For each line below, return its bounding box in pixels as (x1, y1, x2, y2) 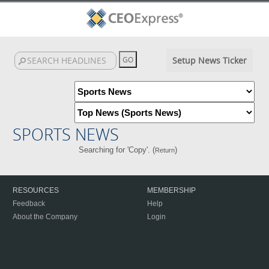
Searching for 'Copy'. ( (78, 145, 155, 154)
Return (154, 147, 175, 154)
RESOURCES (13, 186, 59, 195)
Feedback (13, 199, 45, 208)
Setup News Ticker (172, 55, 247, 66)
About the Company (13, 213, 77, 221)
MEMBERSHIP (147, 186, 196, 195)
